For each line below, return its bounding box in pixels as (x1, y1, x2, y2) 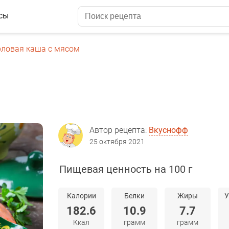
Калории (66, 192, 96, 200)
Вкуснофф (149, 125, 188, 135)
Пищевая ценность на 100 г (59, 163, 192, 175)
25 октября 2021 (89, 138, 145, 146)
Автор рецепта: (89, 125, 149, 135)
